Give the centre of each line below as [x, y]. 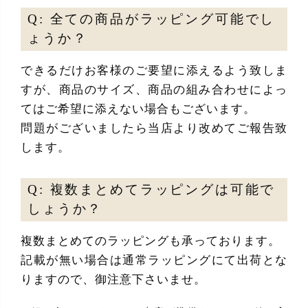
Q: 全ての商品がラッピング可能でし [152, 19]
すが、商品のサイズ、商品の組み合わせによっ [154, 89]
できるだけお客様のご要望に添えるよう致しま [154, 70]
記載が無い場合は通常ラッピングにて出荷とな [154, 260]
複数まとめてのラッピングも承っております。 [151, 241]
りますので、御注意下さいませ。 [113, 279]
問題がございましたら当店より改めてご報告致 [154, 128]
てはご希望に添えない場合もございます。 [138, 109]
